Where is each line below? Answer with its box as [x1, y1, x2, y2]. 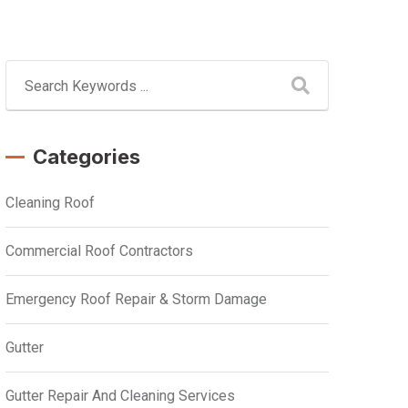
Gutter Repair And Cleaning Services [5, 387, 235, 404]
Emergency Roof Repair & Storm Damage [5, 291, 267, 308]
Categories [33, 145, 140, 168]
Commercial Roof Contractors [5, 242, 193, 260]
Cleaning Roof [5, 194, 95, 211]
